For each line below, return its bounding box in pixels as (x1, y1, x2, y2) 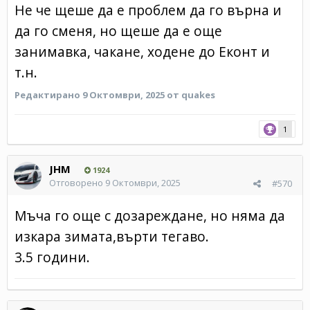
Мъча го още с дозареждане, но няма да (15, 206, 285, 225)
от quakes (167, 88, 215, 101)
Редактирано (15, 88, 82, 101)
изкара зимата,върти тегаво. (15, 226, 209, 246)
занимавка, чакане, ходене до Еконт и (15, 42, 270, 61)
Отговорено (49, 176, 105, 189)
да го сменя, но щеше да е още (15, 21, 222, 40)
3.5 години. (15, 247, 90, 266)
